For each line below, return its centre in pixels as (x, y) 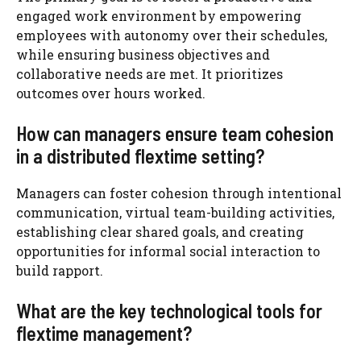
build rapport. (60, 270)
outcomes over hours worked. (111, 93)
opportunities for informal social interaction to (168, 251)
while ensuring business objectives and (143, 54)
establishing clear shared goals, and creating (160, 231)
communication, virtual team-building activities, (175, 212)
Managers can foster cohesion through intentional (179, 193)
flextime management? (104, 333)
